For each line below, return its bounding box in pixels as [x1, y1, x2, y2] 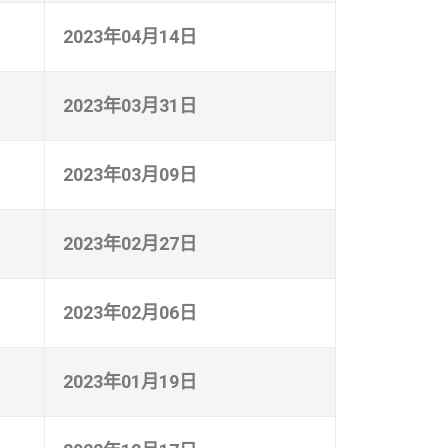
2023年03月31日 [63, 94, 197, 116]
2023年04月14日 [63, 25, 197, 47]
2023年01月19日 [63, 370, 197, 392]
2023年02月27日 [63, 232, 197, 254]
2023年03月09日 [63, 163, 197, 185]
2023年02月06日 [63, 301, 197, 323]
